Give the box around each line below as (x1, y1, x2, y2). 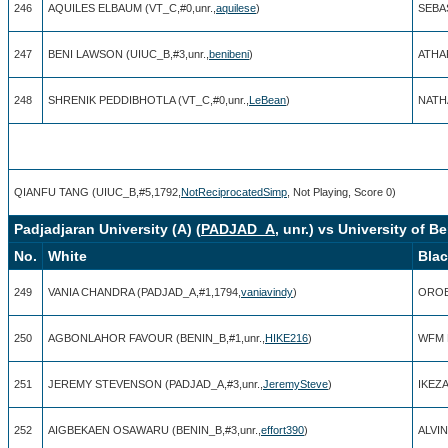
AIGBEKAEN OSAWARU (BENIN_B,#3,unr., (48, 423, 261, 436)
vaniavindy (241, 285, 293, 298)
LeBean (249, 93, 286, 106)
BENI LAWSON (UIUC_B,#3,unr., (48, 47, 209, 60)
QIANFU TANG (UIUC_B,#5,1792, (14, 185, 181, 198)
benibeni (209, 47, 249, 60)
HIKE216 (265, 331, 308, 344)
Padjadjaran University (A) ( (14, 220, 201, 237)
